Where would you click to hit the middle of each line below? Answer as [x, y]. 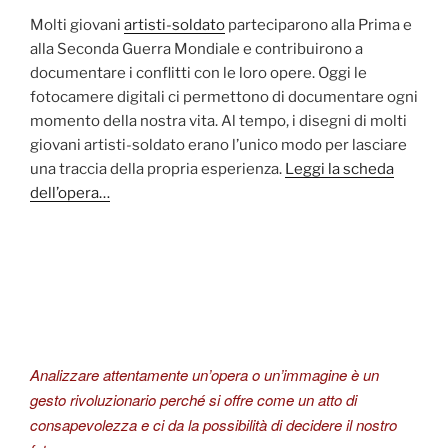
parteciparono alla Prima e [318, 25]
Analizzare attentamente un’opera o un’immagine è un [204, 374]
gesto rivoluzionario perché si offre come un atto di [193, 399]
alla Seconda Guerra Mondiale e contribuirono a [196, 49]
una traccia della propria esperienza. [157, 169]
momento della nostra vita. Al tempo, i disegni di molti [218, 121]
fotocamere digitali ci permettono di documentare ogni [224, 97]
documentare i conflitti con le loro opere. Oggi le [198, 73]
